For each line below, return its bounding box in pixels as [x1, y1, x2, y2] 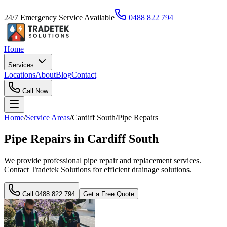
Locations [4, 70, 35, 79]
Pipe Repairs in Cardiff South [4, 132, 159, 145]
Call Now [20, 87, 48, 95]
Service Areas [26, 113, 70, 122]
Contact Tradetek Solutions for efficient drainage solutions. [4, 165, 192, 174]
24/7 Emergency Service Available [4, 13, 115, 22]
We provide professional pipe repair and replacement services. [4, 156, 201, 165]
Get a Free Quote [83, 190, 134, 198]
